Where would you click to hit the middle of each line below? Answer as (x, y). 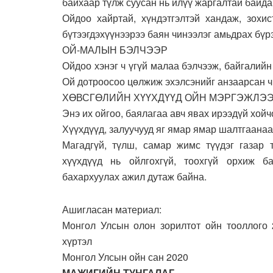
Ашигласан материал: (112, 210)
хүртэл (77, 241)
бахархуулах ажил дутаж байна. (134, 177)
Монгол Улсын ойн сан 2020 (125, 257)
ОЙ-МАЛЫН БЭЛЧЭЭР (115, 50)
